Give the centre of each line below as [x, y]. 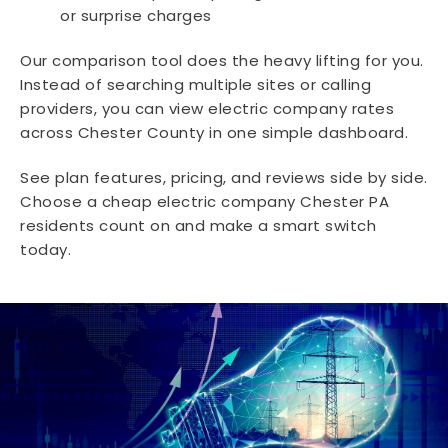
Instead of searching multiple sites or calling [195, 84]
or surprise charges [136, 15]
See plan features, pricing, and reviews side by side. [224, 177]
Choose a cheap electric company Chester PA [204, 201]
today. [45, 249]
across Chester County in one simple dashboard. [214, 132]
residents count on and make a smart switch [198, 225]
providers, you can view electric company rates [207, 108]
